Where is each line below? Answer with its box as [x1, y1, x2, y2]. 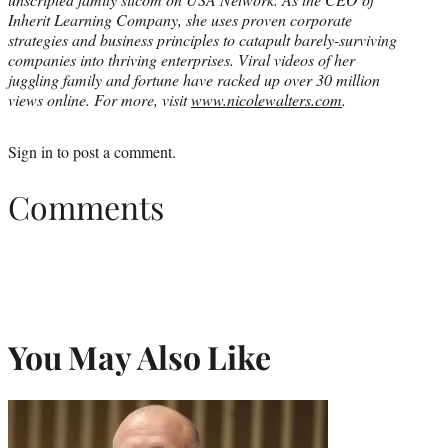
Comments [8, 184, 164, 228]
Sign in [8, 141, 53, 163]
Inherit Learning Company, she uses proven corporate [8, 9, 352, 31]
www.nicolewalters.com [191, 89, 342, 111]
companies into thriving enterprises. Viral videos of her [8, 49, 355, 71]
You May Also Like [8, 335, 271, 379]
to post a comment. [53, 141, 176, 163]
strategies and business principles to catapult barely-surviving [8, 29, 397, 51]
